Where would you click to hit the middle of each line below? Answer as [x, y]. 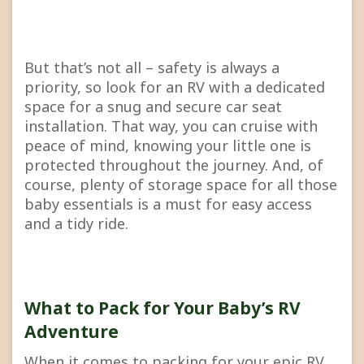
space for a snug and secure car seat [153, 107]
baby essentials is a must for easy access [168, 204]
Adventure [71, 332]
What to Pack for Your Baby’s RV [162, 308]
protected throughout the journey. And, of [174, 165]
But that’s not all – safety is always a [152, 68]
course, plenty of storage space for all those [181, 185]
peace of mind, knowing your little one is [168, 146]
